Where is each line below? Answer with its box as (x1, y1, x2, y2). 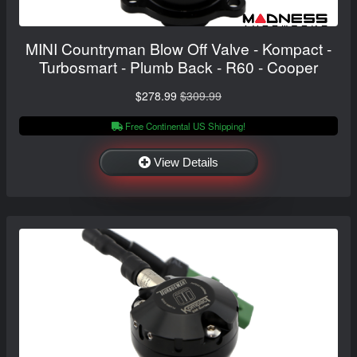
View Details (154, 155, 218, 169)
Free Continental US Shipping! (123, 119, 245, 132)
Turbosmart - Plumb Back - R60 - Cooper (39, 55, 318, 77)
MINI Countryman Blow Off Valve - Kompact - (25, 37, 331, 59)
